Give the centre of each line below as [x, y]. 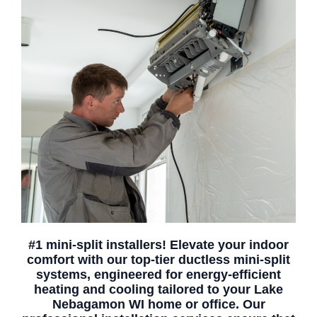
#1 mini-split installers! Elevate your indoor [158, 245]
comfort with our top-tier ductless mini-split [158, 260]
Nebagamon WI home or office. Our [158, 304]
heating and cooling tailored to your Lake [158, 289]
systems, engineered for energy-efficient [158, 275]
